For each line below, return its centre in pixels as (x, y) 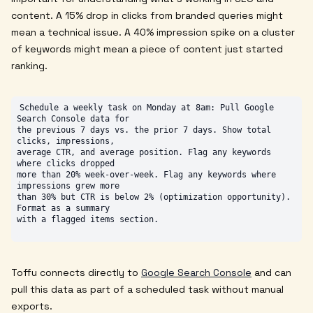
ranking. (29, 65)
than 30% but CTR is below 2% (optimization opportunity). (154, 197)
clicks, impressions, (66, 141)
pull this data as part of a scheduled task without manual (147, 289)
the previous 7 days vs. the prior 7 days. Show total (144, 130)
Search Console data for (73, 118)
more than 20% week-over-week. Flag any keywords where (146, 174)
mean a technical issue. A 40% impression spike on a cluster (153, 32)
